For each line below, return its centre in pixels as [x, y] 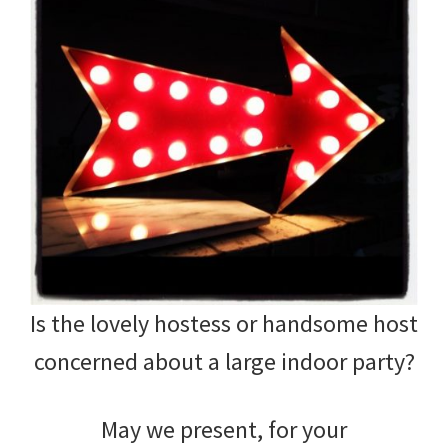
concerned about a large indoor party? [224, 361]
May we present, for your [224, 429]
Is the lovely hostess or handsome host [224, 323]
